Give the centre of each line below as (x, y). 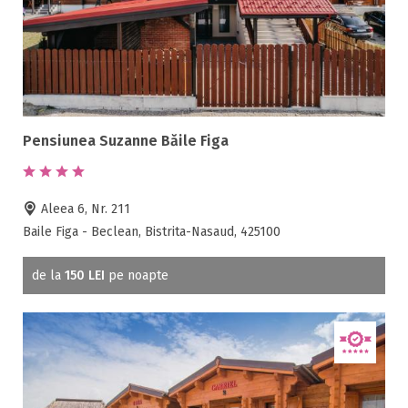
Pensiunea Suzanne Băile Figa (126, 141)
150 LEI (85, 276)
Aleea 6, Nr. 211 (84, 209)
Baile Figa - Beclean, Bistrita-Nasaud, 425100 (152, 232)
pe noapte (137, 276)
